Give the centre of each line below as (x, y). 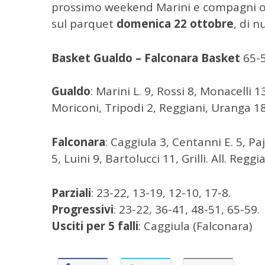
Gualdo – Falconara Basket (165, 58)
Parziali (71, 193)
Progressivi (83, 209)
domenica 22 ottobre (174, 24)
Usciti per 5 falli (95, 226)
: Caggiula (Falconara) (195, 226)
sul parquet (83, 24)
